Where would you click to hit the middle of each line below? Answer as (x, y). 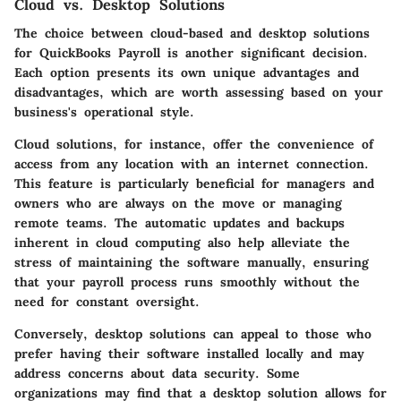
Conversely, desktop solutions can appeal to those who (193, 334)
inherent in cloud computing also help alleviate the (182, 243)
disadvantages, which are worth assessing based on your (199, 92)
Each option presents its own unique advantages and (187, 73)
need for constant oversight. (107, 302)
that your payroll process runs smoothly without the (187, 282)
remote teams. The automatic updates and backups (179, 223)
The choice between (82, 33)
